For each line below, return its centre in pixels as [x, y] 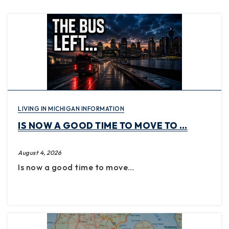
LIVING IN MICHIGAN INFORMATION [71, 108]
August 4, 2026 [40, 152]
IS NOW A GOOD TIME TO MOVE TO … [103, 125]
